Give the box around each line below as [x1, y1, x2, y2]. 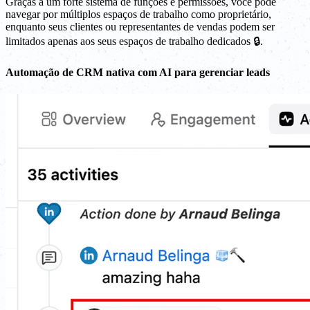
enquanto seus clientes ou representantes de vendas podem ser [6, 21, 275, 33]
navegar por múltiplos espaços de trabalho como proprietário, [6, 8, 271, 20]
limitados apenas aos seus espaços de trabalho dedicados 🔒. [6, 35, 263, 47]
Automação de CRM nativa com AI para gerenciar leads [6, 66, 270, 79]
